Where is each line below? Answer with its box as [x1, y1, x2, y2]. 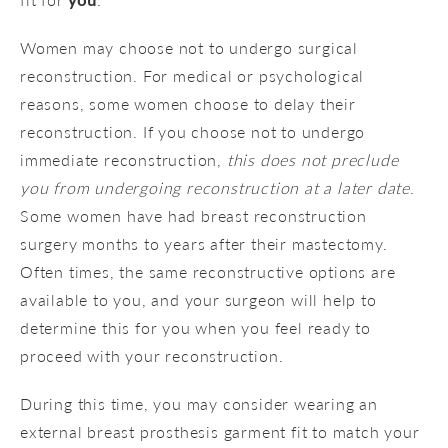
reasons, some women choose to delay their [20, 91, 356, 115]
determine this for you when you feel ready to [20, 315, 371, 339]
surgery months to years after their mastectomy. [20, 231, 388, 255]
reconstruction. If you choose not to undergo [20, 119, 366, 143]
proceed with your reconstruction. [20, 343, 284, 367]
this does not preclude [226, 147, 399, 171]
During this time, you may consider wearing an [20, 391, 378, 415]
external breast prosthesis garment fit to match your [20, 419, 420, 443]
